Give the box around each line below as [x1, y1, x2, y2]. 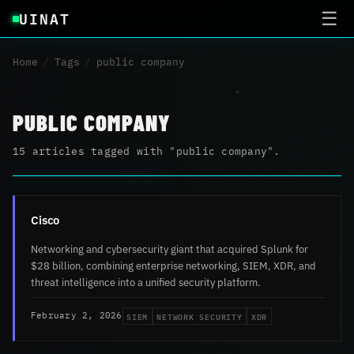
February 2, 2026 [31, 310, 122, 322]
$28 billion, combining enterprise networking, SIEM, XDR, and [31, 258, 316, 273]
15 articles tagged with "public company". [13, 144, 281, 158]
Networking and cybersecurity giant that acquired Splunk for [31, 241, 308, 256]
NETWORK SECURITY [156, 308, 243, 323]
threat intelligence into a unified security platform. [31, 274, 261, 289]
